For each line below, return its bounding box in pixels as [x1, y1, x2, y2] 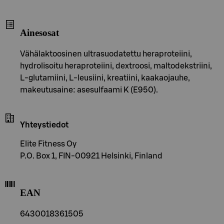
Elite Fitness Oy [20, 140, 76, 148]
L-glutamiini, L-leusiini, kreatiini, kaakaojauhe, [20, 74, 190, 82]
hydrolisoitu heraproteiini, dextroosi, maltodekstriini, [20, 62, 212, 70]
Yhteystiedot [20, 121, 68, 129]
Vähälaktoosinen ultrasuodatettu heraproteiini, [20, 50, 192, 58]
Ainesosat [20, 27, 59, 38]
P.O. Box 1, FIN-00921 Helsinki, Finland [20, 152, 162, 160]
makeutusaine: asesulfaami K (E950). [20, 86, 158, 94]
